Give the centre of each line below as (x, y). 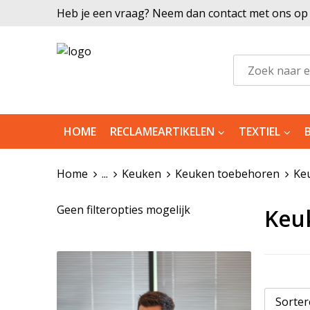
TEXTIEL (259, 131)
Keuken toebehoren (227, 174)
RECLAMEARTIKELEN (162, 131)
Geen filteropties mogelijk (123, 210)
